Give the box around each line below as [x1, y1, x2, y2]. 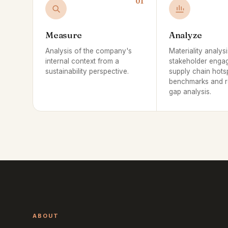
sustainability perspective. [45, 67, 129, 75]
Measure [45, 30, 82, 40]
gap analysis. [168, 88, 211, 96]
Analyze [168, 30, 202, 40]
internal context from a [45, 57, 119, 65]
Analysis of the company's [45, 47, 132, 55]
